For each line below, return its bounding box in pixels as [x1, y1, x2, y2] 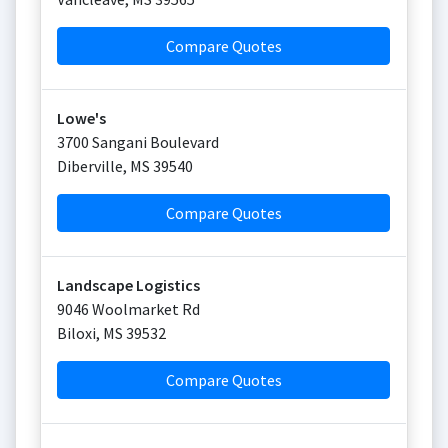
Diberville [57, 156, 123, 176]
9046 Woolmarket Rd [57, 299, 200, 319]
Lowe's [57, 108, 106, 128]
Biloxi [57, 323, 96, 343]
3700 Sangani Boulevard [57, 132, 219, 152]
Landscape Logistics [57, 275, 200, 295]
